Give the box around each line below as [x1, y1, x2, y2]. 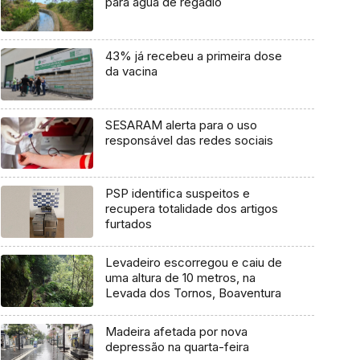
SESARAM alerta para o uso [104, 117, 257, 133]
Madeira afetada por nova [104, 323, 247, 339]
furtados [104, 216, 152, 232]
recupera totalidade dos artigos [104, 201, 278, 217]
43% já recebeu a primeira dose [104, 48, 282, 64]
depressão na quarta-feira [104, 338, 249, 354]
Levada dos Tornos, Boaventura [104, 285, 281, 301]
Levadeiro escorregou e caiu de [104, 255, 282, 271]
